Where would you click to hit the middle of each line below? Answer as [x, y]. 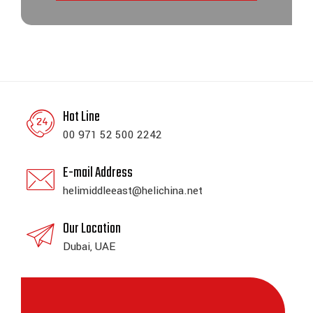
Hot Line [81, 117]
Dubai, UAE [89, 247]
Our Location [92, 229]
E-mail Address [98, 173]
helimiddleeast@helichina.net [133, 191]
